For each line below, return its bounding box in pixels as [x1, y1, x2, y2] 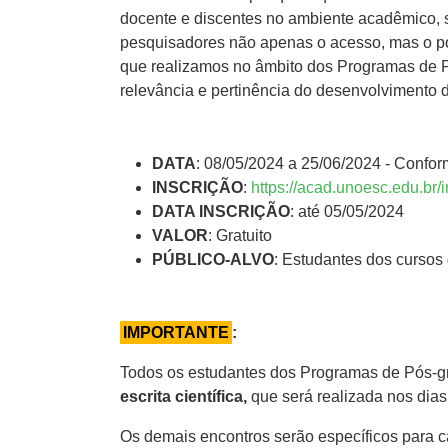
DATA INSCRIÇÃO [152, 202, 290, 220]
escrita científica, [120, 387, 251, 405]
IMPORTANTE [123, 323, 229, 341]
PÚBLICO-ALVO [152, 250, 274, 268]
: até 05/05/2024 [290, 202, 404, 220]
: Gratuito [208, 226, 272, 244]
